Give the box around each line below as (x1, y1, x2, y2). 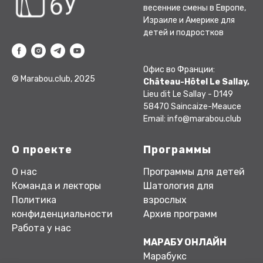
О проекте (12, 143, 72, 156)
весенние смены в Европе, (143, 2, 246, 13)
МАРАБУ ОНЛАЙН (143, 236, 227, 248)
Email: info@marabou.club (143, 113, 241, 124)
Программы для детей (143, 166, 245, 177)
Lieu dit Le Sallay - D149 (143, 89, 233, 99)
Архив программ (143, 208, 217, 220)
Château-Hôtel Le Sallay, (143, 76, 249, 87)
